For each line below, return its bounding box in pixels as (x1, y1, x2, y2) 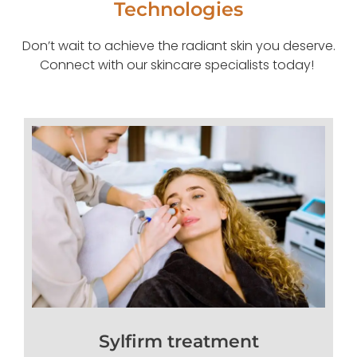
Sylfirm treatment (98, 331, 259, 353)
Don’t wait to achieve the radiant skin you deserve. (22, 36, 335, 55)
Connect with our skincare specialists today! (40, 55, 317, 74)
